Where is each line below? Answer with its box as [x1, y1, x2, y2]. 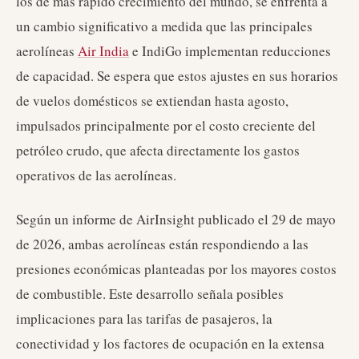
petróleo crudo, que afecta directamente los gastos [16, 141, 300, 159]
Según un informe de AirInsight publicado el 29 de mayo [16, 210, 336, 228]
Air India [78, 42, 129, 60]
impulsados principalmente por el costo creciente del [16, 116, 316, 135]
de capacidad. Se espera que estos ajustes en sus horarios [16, 67, 338, 85]
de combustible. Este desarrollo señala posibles [16, 284, 284, 303]
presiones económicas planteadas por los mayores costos [16, 260, 337, 278]
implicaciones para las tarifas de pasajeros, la [16, 309, 272, 328]
